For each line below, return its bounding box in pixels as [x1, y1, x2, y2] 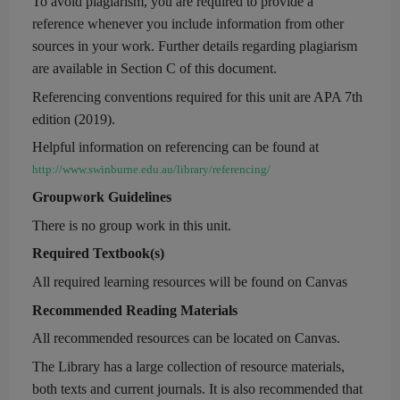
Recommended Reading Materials [32, 302, 237, 318]
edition [32, 111, 71, 127]
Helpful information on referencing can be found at [32, 139, 319, 155]
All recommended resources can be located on [32, 330, 295, 346]
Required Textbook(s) [32, 246, 164, 262]
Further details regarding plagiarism [158, 37, 357, 54]
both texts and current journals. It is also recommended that [32, 380, 362, 396]
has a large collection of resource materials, [100, 358, 345, 374]
